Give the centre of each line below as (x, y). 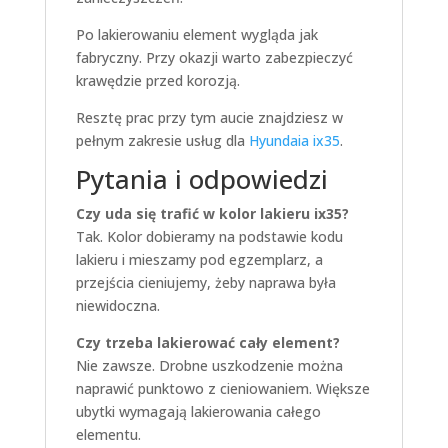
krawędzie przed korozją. (157, 80)
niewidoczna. (117, 305)
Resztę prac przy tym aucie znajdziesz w (209, 117)
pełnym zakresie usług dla (162, 140)
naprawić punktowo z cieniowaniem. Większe (222, 388)
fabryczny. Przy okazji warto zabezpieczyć (214, 57)
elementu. (108, 434)
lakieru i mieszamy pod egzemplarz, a (199, 259)
